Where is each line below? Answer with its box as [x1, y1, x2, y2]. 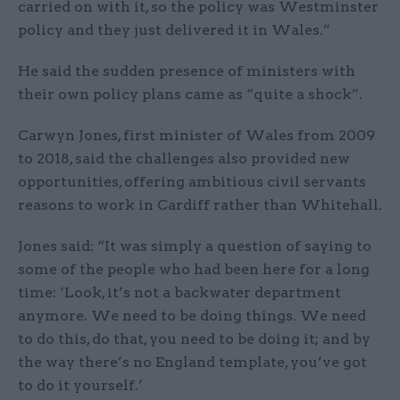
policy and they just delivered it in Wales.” [18, 21, 330, 38]
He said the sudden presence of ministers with [18, 62, 355, 79]
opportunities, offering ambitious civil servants [18, 172, 366, 190]
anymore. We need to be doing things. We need [18, 306, 366, 324]
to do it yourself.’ [18, 376, 146, 394]
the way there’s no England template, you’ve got [18, 353, 367, 371]
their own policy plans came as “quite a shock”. [18, 85, 362, 103]
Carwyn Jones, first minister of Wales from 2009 [18, 126, 375, 144]
